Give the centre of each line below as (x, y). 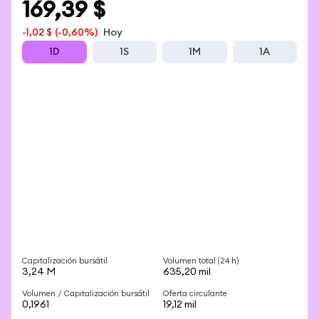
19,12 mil (180, 305)
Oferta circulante (195, 294)
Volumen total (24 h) (201, 261)
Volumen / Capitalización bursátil (86, 294)
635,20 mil (187, 272)
